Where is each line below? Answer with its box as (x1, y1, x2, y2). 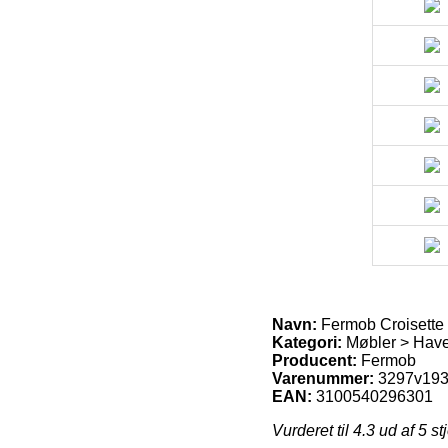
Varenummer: (272, 369, 374, 387)
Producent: (272, 351, 357, 369)
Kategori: (272, 333, 342, 351)
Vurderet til (272, 421, 353, 439)
